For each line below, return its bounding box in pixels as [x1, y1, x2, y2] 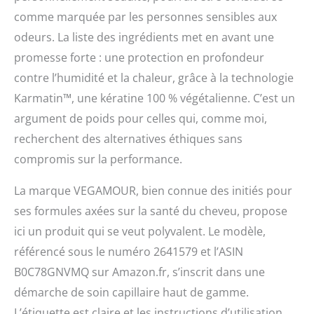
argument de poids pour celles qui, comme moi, [14, 111, 267, 127]
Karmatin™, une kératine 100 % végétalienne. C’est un [14, 90, 295, 107]
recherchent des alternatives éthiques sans [14, 131, 243, 147]
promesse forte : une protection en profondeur [14, 50, 264, 66]
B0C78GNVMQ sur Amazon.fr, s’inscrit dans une [14, 264, 265, 280]
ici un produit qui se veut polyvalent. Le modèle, [14, 224, 266, 240]
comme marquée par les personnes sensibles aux [14, 9, 277, 25]
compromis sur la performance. [14, 151, 182, 168]
